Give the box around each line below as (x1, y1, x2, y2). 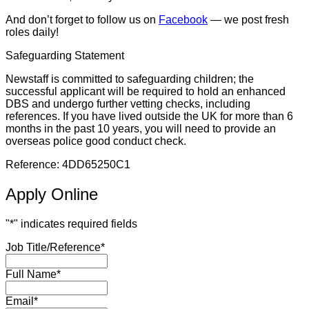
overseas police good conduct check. (6, 134, 186, 147)
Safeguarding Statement (6, 49, 124, 61)
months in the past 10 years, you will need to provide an (6, 122, 276, 134)
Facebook (159, 13, 208, 26)
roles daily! (6, 26, 59, 38)
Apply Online (6, 184, 98, 203)
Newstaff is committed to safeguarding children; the (6, 72, 254, 85)
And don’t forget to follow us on (6, 13, 159, 26)
